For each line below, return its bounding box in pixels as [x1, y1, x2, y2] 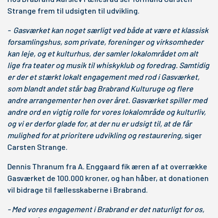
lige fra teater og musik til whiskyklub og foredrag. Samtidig [7, 60, 209, 70]
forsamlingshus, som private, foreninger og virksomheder [7, 37, 203, 46]
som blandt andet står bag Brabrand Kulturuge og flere [7, 84, 193, 93]
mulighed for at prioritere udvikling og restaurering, [7, 130, 183, 140]
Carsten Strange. [7, 142, 68, 151]
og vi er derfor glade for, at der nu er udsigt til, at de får [7, 119, 192, 128]
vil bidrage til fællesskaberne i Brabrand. [7, 185, 149, 194]
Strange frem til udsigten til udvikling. [7, 6, 141, 15]
